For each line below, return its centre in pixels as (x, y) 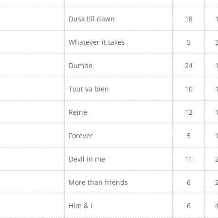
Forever (82, 136)
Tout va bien (89, 89)
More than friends (100, 182)
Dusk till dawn (92, 19)
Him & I (82, 206)
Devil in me (88, 159)
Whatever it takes (97, 42)
